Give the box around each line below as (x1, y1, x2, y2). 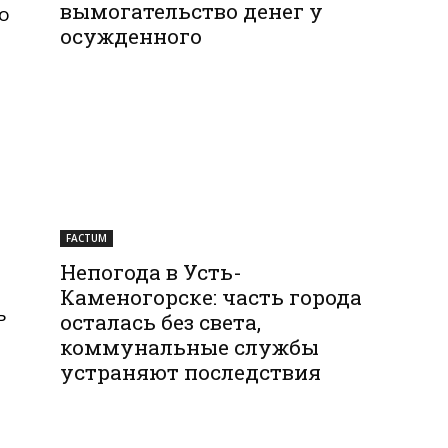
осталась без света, (60, 307, 262, 336)
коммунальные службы (60, 332, 320, 361)
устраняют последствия (60, 357, 322, 386)
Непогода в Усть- (60, 257, 243, 286)
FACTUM (66, 230, 108, 245)
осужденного (60, 22, 203, 51)
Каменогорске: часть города (60, 282, 363, 311)
